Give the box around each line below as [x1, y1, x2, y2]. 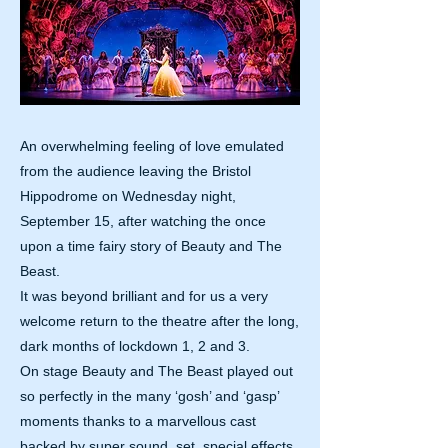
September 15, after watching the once [20, 213, 266, 229]
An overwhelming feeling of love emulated [20, 138, 284, 154]
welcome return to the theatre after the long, [20, 313, 299, 329]
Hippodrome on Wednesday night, [20, 188, 236, 204]
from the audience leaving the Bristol [20, 163, 251, 179]
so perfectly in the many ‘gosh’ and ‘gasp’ [20, 388, 279, 404]
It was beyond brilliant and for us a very [20, 288, 268, 304]
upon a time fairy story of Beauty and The [20, 238, 282, 254]
